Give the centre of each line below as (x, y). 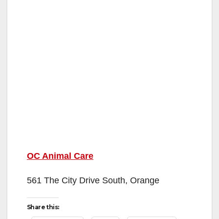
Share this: (43, 207)
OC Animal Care (60, 156)
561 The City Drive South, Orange (93, 180)
